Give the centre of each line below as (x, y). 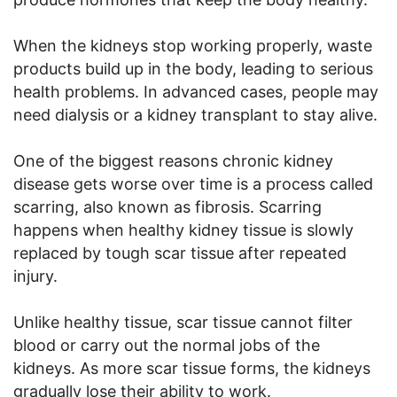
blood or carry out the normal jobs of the (167, 345)
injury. (35, 276)
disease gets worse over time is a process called (193, 183)
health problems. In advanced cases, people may (196, 91)
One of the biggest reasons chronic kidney (173, 160)
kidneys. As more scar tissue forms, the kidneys (192, 368)
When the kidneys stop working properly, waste (193, 45)
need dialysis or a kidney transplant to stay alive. (195, 114)
